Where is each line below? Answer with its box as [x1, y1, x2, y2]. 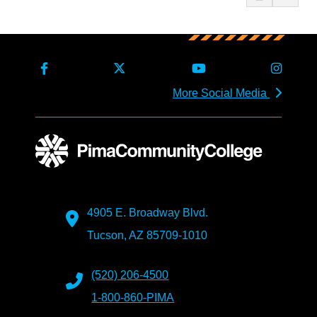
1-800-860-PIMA [91, 292, 175, 304]
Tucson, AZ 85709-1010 [87, 229, 208, 242]
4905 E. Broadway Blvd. [87, 207, 209, 219]
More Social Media [172, 87, 270, 99]
